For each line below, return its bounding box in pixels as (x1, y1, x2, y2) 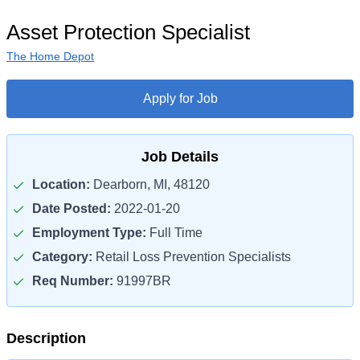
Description (6, 330, 86, 346)
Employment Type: (32, 226, 146, 239)
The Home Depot (6, 50, 94, 63)
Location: (32, 178, 90, 191)
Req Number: (32, 274, 113, 288)
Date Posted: (32, 202, 111, 215)
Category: (32, 250, 92, 264)
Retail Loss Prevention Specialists (92, 250, 291, 264)
